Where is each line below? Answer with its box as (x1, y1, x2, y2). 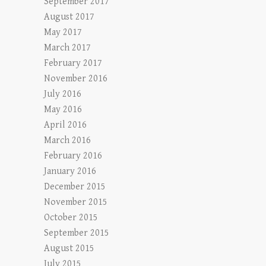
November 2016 (44, 73, 107, 85)
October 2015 (44, 212, 98, 224)
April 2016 (44, 119, 87, 131)
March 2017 (44, 42, 91, 54)
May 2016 (44, 104, 82, 116)
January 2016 (44, 166, 96, 178)
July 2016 (44, 88, 81, 100)
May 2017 (44, 27, 82, 39)
